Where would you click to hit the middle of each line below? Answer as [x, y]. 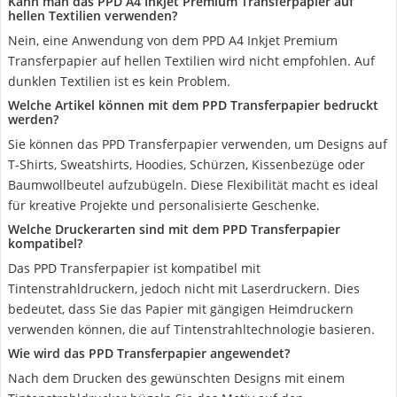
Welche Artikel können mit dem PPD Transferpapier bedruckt [193, 105]
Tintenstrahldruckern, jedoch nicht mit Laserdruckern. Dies [184, 288]
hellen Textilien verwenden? [93, 16]
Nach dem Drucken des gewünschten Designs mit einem [176, 378]
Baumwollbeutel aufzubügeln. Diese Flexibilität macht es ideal [193, 185]
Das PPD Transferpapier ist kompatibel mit [134, 268]
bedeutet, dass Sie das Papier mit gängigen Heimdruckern [181, 309]
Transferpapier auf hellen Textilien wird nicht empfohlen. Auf [191, 61]
